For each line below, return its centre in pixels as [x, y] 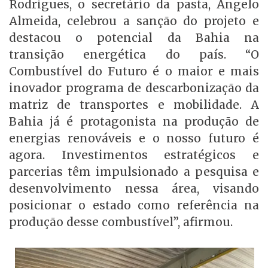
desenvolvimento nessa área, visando [134, 188]
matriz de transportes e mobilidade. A [134, 104]
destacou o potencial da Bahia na [134, 37]
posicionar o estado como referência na [134, 205]
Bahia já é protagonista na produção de [134, 121]
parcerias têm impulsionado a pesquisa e [134, 171]
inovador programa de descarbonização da [134, 88]
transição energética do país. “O [134, 54]
